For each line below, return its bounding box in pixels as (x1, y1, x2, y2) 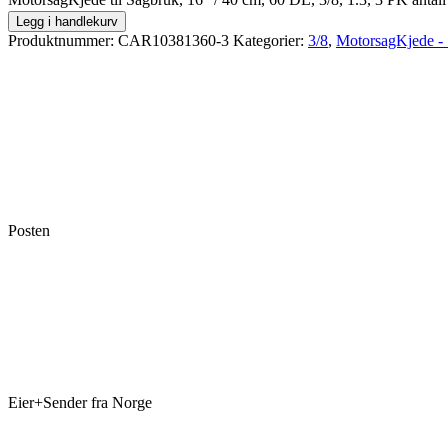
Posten (8, 221, 50, 239)
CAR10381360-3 (118, 31, 229, 49)
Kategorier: (233, 31, 308, 49)
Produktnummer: (8, 31, 118, 49)
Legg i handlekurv (16, 13, 118, 29)
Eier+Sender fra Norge (8, 393, 152, 411)
